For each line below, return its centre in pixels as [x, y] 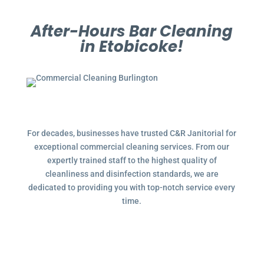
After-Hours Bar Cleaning [132, 31]
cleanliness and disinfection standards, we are [132, 174]
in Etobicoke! [132, 47]
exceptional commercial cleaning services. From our [132, 147]
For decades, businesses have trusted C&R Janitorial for [132, 133]
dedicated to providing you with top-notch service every [132, 187]
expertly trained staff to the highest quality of [132, 160]
